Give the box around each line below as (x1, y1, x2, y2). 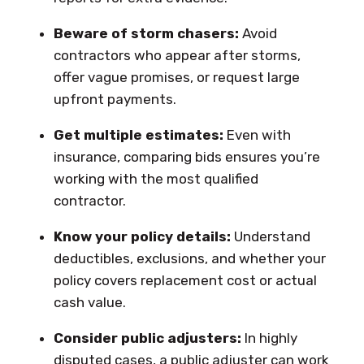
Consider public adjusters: (53, 329, 241, 346)
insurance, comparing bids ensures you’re (53, 148, 320, 165)
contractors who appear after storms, (53, 46, 301, 63)
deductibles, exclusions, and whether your (53, 249, 326, 266)
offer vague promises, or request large (53, 68, 300, 85)
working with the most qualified (53, 170, 258, 187)
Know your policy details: (53, 227, 231, 245)
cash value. (53, 293, 126, 310)
